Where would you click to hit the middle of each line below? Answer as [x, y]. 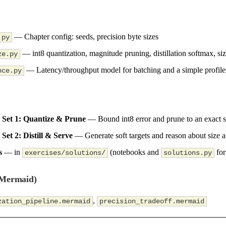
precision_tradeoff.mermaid [152, 202]
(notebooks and [134, 152]
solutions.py [188, 153]
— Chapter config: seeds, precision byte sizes [85, 36]
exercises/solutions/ [65, 153]
